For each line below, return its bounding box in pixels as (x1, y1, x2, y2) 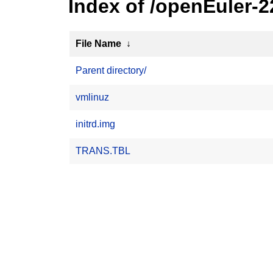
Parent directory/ (76, 65, 146, 76)
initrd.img (76, 119, 115, 129)
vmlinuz (76, 92, 109, 102)
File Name (76, 38, 121, 49)
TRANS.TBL (76, 146, 130, 156)
